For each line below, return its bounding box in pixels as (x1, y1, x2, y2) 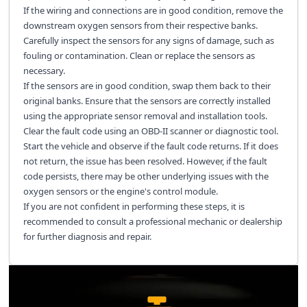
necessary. (23, 64, 65, 77)
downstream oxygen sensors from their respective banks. (23, 19, 258, 32)
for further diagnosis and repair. (23, 230, 151, 243)
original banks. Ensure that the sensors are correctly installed (23, 95, 271, 108)
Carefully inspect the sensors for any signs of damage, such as (23, 34, 274, 47)
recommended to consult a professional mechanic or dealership (23, 215, 282, 228)
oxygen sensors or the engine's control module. (23, 185, 218, 198)
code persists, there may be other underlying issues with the (23, 170, 269, 183)
